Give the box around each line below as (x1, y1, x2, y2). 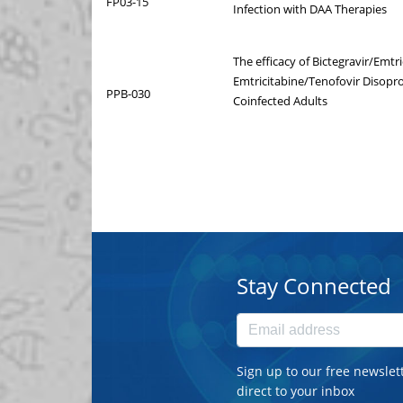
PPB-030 (106, 85, 150, 102)
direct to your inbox (236, 381, 354, 399)
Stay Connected (236, 270, 391, 300)
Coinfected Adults (233, 92, 327, 109)
